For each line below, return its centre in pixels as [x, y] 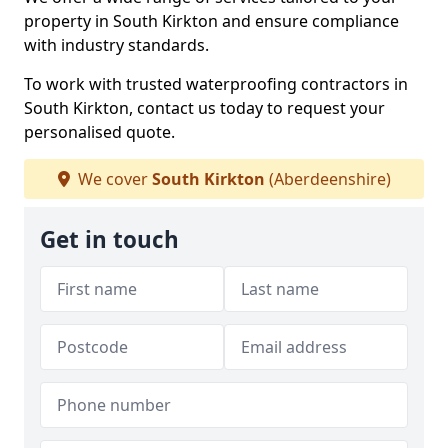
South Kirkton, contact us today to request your [204, 108]
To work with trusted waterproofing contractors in [216, 84]
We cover [112, 179]
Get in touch [109, 239]
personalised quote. [99, 132]
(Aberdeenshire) [327, 179]
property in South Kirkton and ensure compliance [211, 21]
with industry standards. [116, 45]
